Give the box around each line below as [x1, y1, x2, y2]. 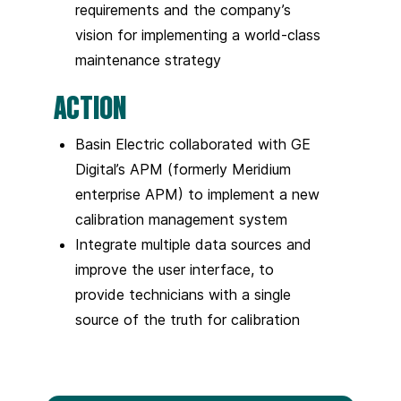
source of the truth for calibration [75, 310, 300, 328]
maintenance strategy [75, 50, 221, 69]
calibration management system [75, 209, 287, 228]
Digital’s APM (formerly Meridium [75, 159, 291, 178]
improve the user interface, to [75, 260, 274, 278]
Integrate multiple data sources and [75, 235, 311, 253]
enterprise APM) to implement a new [75, 184, 320, 203]
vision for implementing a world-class [75, 25, 320, 44]
